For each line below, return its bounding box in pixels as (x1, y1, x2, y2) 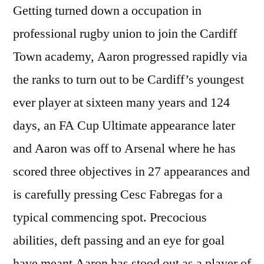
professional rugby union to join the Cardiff (13, 25, 237, 42)
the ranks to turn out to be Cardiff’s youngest (13, 71, 244, 88)
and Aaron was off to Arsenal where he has (13, 140, 236, 157)
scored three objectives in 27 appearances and (13, 163, 250, 180)
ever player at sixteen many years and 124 (13, 94, 230, 111)
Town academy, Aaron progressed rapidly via (13, 48, 247, 65)
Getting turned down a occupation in (13, 2, 202, 19)
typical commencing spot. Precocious (13, 209, 207, 226)
